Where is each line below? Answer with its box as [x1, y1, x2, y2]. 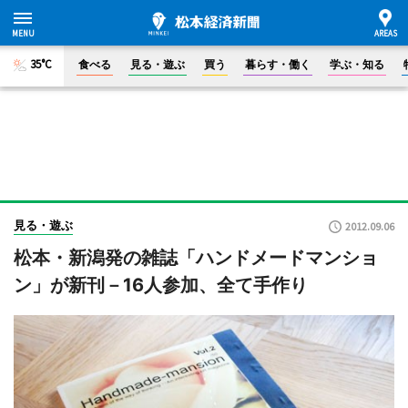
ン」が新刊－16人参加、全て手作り [14, 274, 308, 296]
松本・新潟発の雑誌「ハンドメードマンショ [14, 247, 378, 269]
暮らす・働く [245, 57, 311, 71]
